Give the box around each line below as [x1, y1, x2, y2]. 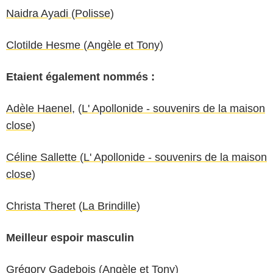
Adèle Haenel [6, 102, 72, 115]
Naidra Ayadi [6, 7, 71, 19]
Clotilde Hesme [6, 38, 83, 51]
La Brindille [82, 199, 136, 212]
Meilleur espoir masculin [6, 231, 134, 244]
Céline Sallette [6, 151, 80, 163]
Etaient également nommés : [6, 70, 155, 83]
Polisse [75, 7, 110, 19]
